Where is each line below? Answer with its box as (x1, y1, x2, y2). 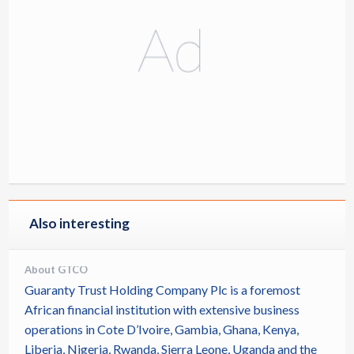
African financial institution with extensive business (24, 301, 299, 317)
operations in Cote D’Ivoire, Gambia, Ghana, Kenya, (24, 321, 299, 337)
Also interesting (29, 214, 130, 232)
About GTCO (24, 262, 88, 276)
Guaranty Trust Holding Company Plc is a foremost (24, 281, 300, 297)
